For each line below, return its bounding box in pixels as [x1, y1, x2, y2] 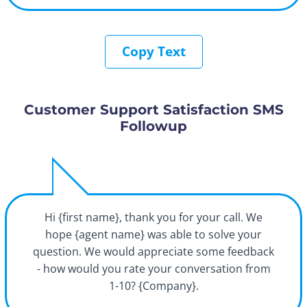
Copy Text [121, 42, 186, 61]
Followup [120, 118, 187, 135]
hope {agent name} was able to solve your [45, 227, 262, 243]
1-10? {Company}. [108, 278, 199, 294]
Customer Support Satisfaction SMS [23, 101, 284, 119]
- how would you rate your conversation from [36, 261, 271, 277]
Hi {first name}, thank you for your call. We [45, 210, 262, 225]
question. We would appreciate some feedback [33, 244, 274, 260]
